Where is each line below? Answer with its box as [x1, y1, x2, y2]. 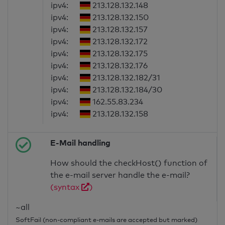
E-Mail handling [50, 138, 111, 148]
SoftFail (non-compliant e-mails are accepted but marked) [16, 215, 197, 224]
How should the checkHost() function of [50, 158, 208, 168]
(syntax [50, 182, 82, 192]
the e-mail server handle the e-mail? [50, 170, 190, 180]
